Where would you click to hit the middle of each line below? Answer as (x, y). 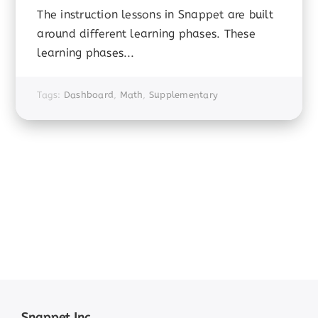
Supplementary (183, 94)
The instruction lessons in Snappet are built (155, 14)
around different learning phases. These (146, 33)
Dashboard (89, 94)
